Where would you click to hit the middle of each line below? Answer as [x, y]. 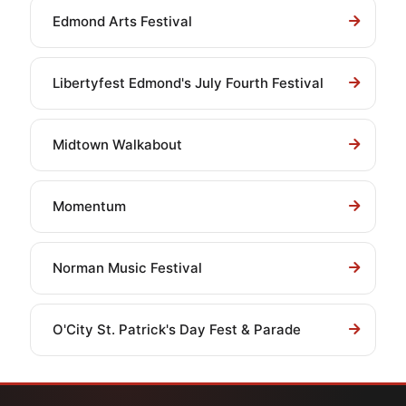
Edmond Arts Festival [122, 21]
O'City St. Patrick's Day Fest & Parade [177, 329]
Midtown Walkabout [117, 145]
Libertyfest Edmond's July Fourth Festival [188, 83]
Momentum [89, 206]
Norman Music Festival [127, 268]
